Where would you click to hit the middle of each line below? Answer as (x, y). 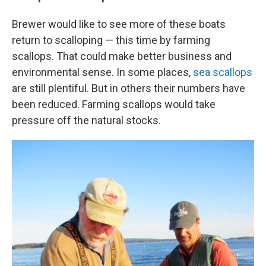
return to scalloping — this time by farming (111, 40)
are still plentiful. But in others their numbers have (129, 88)
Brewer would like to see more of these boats (119, 24)
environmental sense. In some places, (102, 72)
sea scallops (223, 72)
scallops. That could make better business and (122, 56)
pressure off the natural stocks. (86, 121)
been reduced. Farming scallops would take (114, 104)
